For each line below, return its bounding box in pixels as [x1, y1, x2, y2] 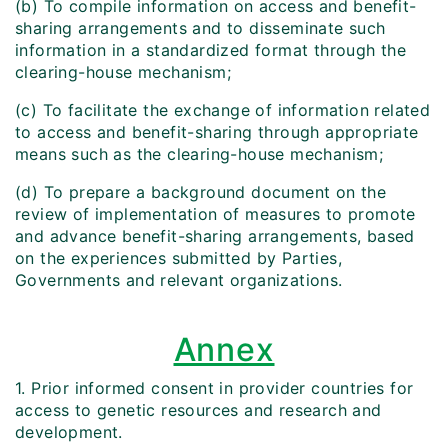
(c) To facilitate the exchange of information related [15, 100, 431, 121]
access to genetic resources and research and [15, 400, 382, 421]
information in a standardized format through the [15, 40, 407, 61]
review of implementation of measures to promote [15, 204, 416, 225]
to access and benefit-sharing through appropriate [15, 122, 419, 143]
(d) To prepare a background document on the [15, 182, 387, 203]
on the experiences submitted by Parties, [15, 248, 342, 269]
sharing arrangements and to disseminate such [15, 18, 386, 39]
